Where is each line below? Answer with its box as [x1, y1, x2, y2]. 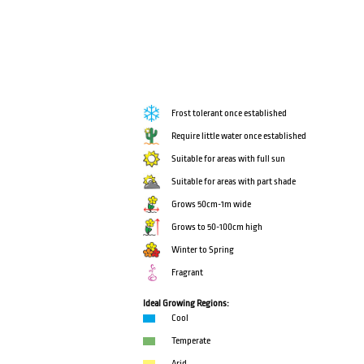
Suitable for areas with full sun [171, 154, 286, 165]
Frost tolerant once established [171, 108, 288, 119]
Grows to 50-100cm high [171, 222, 263, 233]
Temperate [171, 336, 211, 347]
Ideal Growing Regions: [143, 298, 230, 310]
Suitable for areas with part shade [171, 176, 297, 188]
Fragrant [171, 267, 204, 279]
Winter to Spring [171, 245, 235, 256]
